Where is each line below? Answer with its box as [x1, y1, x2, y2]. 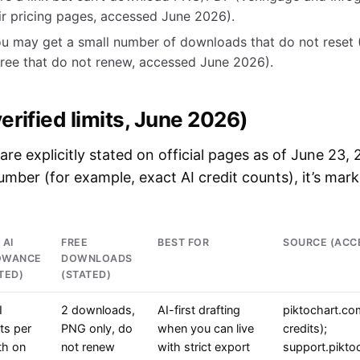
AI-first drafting [157, 303, 240, 318]
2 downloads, [61, 303, 135, 318]
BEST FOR [157, 236, 209, 249]
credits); [283, 321, 327, 337]
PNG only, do [61, 321, 133, 337]
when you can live [157, 321, 254, 337]
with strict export [157, 340, 250, 355]
